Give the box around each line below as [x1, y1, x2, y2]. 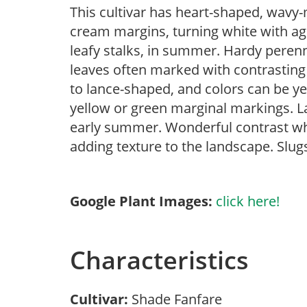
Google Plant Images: [70, 192, 212, 210]
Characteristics [70, 243, 249, 277]
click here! [216, 192, 280, 210]
